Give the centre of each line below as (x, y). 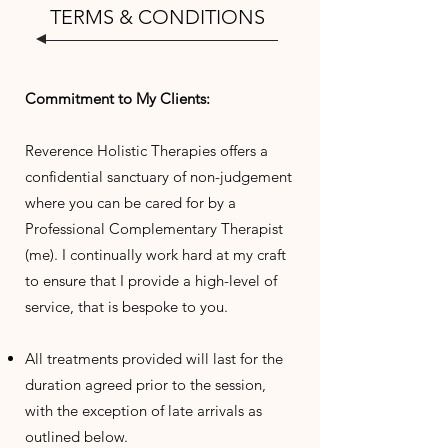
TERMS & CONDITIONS (157, 17)
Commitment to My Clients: (119, 98)
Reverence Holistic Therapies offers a (146, 150)
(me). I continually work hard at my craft (155, 254)
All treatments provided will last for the (154, 358)
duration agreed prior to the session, (145, 384)
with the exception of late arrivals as (143, 410)
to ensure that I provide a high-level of (151, 280)
